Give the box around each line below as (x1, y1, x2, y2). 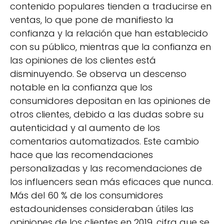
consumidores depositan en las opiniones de (10, 94, 210, 107)
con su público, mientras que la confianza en (10, 40, 211, 53)
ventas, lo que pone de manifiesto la (10, 13, 173, 26)
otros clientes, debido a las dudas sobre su (10, 108, 203, 121)
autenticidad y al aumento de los (10, 121, 160, 134)
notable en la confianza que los (10, 81, 152, 94)
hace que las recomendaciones (10, 148, 153, 161)
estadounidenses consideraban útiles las (10, 202, 193, 215)
